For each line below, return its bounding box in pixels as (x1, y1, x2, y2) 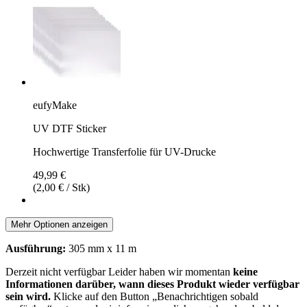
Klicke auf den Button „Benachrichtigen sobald (51, 290, 258, 302)
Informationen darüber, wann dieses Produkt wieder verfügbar (5, 278, 299, 290)
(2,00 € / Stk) (33, 181, 90, 193)
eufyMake (33, 99, 77, 111)
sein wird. (5, 290, 51, 302)
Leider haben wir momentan (108, 265, 233, 278)
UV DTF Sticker (33, 122, 106, 134)
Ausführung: (5, 242, 66, 254)
